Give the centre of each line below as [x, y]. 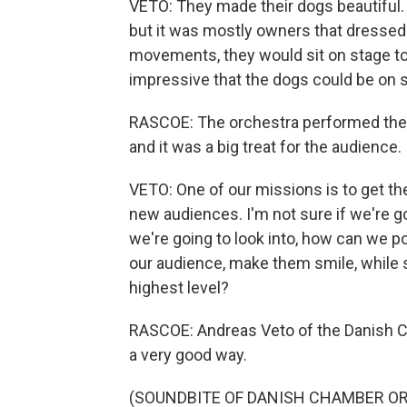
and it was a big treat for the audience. [265, 147]
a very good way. [188, 355]
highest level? [179, 288]
